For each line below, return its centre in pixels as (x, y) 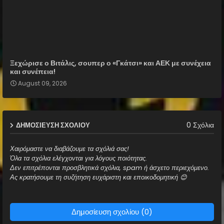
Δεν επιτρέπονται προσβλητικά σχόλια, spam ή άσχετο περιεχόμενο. (109, 167)
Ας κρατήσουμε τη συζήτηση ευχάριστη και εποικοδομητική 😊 (98, 177)
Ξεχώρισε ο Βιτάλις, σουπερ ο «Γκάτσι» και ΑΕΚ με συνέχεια (110, 63)
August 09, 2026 (42, 83)
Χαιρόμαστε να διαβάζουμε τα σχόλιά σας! (69, 148)
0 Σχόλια (200, 125)
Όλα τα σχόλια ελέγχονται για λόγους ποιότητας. (78, 158)
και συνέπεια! (33, 71)
